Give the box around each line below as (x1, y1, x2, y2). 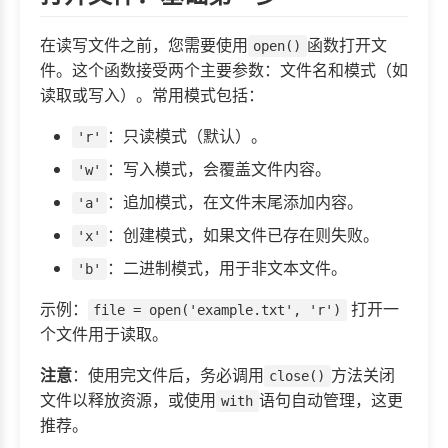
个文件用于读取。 (40, 322, 168, 345)
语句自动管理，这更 (258, 388, 403, 411)
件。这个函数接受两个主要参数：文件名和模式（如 (40, 58, 408, 81)
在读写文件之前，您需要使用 (40, 33, 248, 56)
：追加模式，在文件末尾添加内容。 (106, 190, 363, 213)
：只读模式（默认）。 (106, 124, 267, 147)
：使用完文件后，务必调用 (72, 363, 264, 386)
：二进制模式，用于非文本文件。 (106, 256, 347, 279)
